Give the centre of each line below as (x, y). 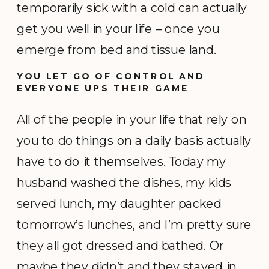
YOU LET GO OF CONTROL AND (111, 76)
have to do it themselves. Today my (122, 162)
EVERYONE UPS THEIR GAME (103, 88)
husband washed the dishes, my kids (124, 183)
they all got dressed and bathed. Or (120, 246)
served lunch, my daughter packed (119, 204)
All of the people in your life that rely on (132, 119)
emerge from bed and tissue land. (116, 50)
